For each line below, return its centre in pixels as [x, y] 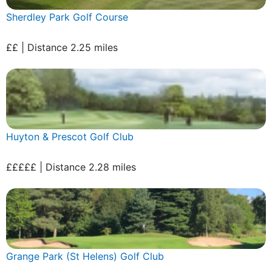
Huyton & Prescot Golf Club [70, 136]
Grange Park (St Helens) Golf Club [85, 256]
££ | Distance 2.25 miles [62, 47]
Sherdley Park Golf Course [67, 17]
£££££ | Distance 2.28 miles [71, 167]
